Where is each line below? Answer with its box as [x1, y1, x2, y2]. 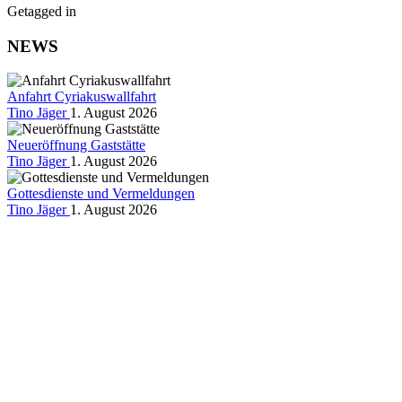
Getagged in [7, 4, 76, 19]
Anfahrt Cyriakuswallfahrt [7, 89, 156, 105]
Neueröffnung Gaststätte [7, 137, 145, 153]
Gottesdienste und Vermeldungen [7, 186, 195, 202]
